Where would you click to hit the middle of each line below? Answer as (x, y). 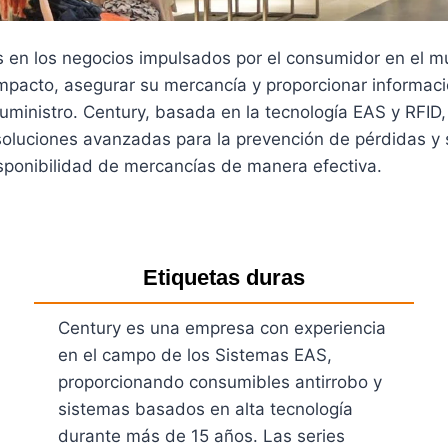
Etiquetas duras (223, 277)
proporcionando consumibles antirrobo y (220, 381)
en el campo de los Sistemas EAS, (195, 354)
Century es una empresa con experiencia (222, 327)
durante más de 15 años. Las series (202, 435)
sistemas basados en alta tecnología (206, 408)
